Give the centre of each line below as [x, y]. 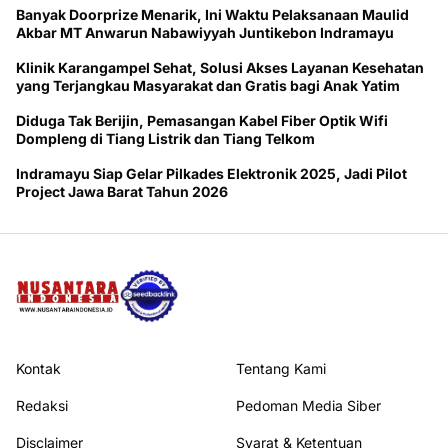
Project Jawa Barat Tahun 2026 [122, 192]
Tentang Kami [281, 369]
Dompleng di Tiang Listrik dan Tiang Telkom [165, 139]
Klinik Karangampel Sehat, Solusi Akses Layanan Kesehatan [220, 68]
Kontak [38, 369]
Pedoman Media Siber [308, 406]
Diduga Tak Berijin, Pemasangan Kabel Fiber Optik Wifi [202, 121]
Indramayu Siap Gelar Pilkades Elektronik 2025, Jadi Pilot [211, 174]
